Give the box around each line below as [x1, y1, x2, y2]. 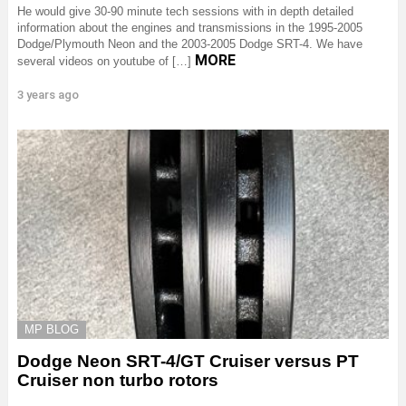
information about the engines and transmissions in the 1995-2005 [17, 21, 362, 35]
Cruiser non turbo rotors [17, 370, 218, 390]
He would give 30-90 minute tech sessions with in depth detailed [17, 5, 353, 19]
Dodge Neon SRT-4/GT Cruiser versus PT [17, 351, 359, 371]
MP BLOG [24, 322, 79, 336]
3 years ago [17, 88, 79, 102]
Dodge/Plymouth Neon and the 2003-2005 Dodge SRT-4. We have [17, 37, 362, 52]
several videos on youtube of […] [17, 54, 195, 69]
